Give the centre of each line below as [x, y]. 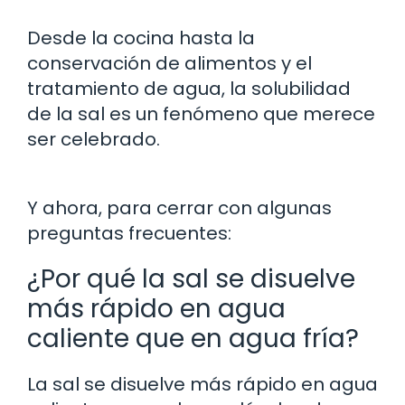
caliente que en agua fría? [193, 338]
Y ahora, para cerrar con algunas [179, 207]
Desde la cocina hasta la [141, 38]
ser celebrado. [94, 139]
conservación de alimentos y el [170, 63]
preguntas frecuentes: [129, 233]
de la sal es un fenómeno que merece [201, 113]
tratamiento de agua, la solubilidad [189, 88]
